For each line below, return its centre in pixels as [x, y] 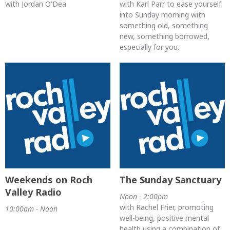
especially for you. [149, 47]
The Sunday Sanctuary [170, 179]
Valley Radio [33, 192]
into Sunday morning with [162, 15]
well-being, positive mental [164, 218]
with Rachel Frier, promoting [166, 207]
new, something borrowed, [164, 36]
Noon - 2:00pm [143, 196]
